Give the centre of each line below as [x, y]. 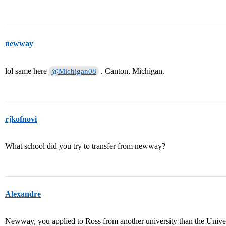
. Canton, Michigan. [132, 71]
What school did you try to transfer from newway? [85, 146]
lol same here [27, 71]
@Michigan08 [74, 71]
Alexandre [23, 194]
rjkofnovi [21, 119]
